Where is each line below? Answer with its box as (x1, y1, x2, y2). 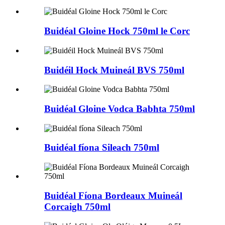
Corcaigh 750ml (44, 201, 110, 212)
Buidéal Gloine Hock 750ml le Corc (44, 26, 190, 37)
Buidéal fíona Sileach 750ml (44, 142, 159, 153)
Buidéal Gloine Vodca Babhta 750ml (44, 103, 195, 114)
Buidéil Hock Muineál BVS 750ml (44, 64, 184, 75)
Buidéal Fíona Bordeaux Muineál (44, 190, 182, 201)
